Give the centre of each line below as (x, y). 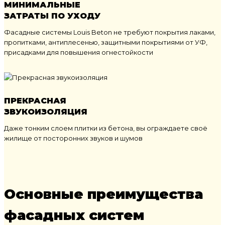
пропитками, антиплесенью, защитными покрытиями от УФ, (106, 42)
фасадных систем (74, 215)
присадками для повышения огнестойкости (79, 52)
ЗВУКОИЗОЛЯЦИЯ (46, 112)
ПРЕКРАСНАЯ (35, 101)
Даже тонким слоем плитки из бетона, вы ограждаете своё (106, 128)
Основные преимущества (103, 194)
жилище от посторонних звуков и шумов (73, 138)
